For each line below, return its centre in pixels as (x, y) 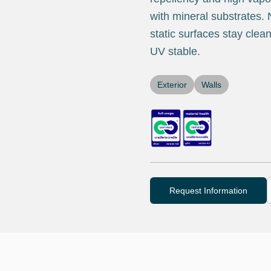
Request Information (208, 191)
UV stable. (175, 51)
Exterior (172, 85)
